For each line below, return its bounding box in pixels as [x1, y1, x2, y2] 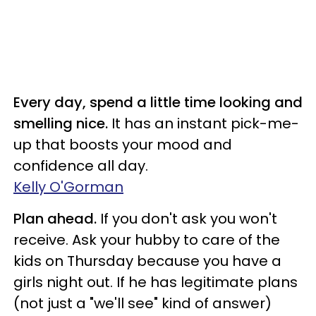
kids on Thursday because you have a [13, 251, 281, 271]
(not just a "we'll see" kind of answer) [13, 293, 272, 313]
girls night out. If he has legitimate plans [13, 272, 298, 292]
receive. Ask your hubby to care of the [13, 230, 280, 250]
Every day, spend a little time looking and [13, 92, 303, 112]
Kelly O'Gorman [13, 177, 123, 197]
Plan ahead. [13, 209, 97, 229]
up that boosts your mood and [13, 135, 232, 154]
